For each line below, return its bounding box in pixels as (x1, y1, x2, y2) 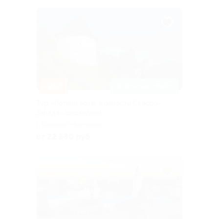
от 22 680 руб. (36, 131, 92, 141)
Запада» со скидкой (36, 109, 101, 117)
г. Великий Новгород (36, 120, 103, 129)
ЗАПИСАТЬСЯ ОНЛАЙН (117, 83, 173, 89)
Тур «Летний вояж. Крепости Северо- (36, 99, 160, 107)
